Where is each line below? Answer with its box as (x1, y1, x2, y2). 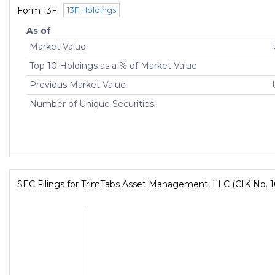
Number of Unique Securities (29, 98, 154, 110)
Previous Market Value (29, 79, 126, 91)
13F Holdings (67, 5, 116, 15)
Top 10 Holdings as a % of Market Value (29, 60, 197, 72)
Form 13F (17, 5, 57, 17)
